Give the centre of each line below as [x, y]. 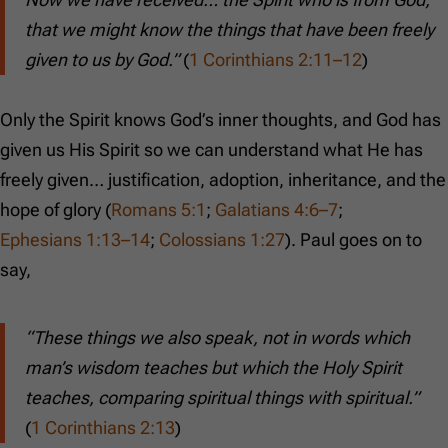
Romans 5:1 [158, 210]
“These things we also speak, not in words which [217, 338]
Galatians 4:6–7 [276, 210]
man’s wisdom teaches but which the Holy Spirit [213, 368]
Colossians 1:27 [222, 240]
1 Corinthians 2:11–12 [275, 60]
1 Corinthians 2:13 [103, 428]
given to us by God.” [102, 60]
